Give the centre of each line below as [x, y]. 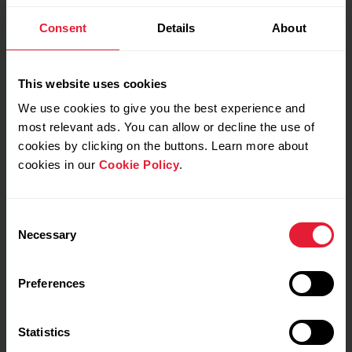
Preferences [52, 283]
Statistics [44, 332]
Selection [29, 238]
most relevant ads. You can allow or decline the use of [166, 127]
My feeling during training [97, 70]
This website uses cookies [93, 83]
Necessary [47, 235]
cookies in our [59, 165]
